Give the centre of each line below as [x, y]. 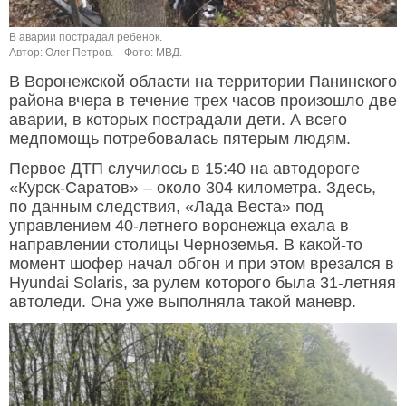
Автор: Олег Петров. [61, 53]
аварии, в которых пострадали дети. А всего [178, 120]
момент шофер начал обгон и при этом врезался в [202, 264]
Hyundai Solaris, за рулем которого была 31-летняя [203, 283]
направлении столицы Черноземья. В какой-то [186, 245]
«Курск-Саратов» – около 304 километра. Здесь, [193, 188]
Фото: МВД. [153, 53]
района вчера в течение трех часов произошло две [203, 101]
